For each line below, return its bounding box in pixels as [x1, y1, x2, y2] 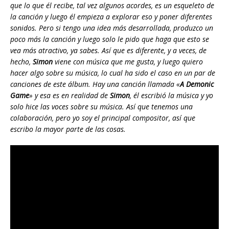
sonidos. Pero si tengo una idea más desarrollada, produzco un [10, 23, 213, 33]
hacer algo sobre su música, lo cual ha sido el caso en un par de [10, 68, 215, 78]
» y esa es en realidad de [29, 90, 110, 101]
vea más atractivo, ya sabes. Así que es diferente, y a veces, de [10, 45, 207, 56]
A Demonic [180, 79, 214, 89]
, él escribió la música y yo [130, 90, 213, 101]
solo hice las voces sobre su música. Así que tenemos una [10, 102, 193, 112]
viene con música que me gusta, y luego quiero [53, 57, 203, 67]
